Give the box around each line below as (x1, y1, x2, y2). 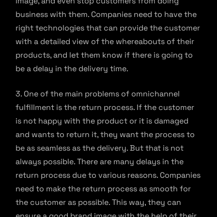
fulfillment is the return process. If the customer (15, 102, 194, 112)
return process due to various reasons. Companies (15, 170, 201, 180)
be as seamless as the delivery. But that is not (15, 142, 184, 153)
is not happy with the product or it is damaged (15, 115, 188, 126)
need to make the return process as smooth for (15, 183, 191, 194)
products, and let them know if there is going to (15, 49, 193, 60)
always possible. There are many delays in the (15, 156, 184, 167)
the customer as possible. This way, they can (15, 197, 181, 207)
